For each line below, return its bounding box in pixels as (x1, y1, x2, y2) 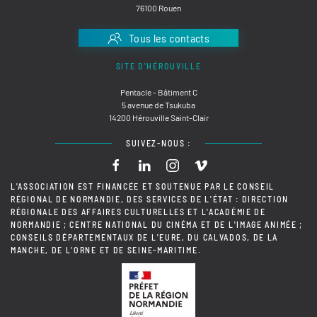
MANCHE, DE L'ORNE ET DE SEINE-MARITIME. (11, 245, 202, 255)
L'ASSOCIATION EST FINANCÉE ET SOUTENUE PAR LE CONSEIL (11, 181, 275, 192)
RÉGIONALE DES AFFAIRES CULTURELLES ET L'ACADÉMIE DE (11, 207, 266, 217)
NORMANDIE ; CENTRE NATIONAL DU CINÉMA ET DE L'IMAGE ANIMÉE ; (11, 219, 304, 230)
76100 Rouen (136, 2, 181, 13)
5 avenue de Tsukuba (122, 100, 195, 110)
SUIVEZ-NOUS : (125, 138, 192, 149)
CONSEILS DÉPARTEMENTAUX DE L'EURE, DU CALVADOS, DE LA (11, 232, 279, 243)
